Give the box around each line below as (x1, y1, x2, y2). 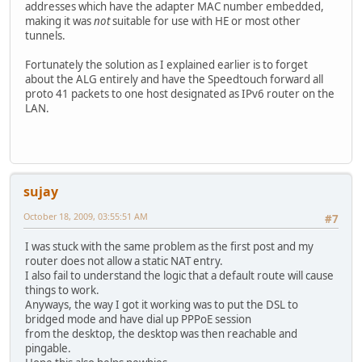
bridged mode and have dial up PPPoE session (25, 312, 251, 327)
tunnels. (25, 27, 65, 43)
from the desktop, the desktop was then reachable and (25, 326, 297, 342)
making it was (25, 13, 94, 28)
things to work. (25, 283, 99, 298)
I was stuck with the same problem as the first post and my (25, 239, 314, 255)
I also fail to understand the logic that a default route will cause (25, 268, 334, 284)
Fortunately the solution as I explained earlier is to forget (25, 57, 308, 72)
